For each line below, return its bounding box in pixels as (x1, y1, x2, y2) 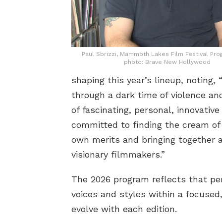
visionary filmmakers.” (71, 149, 165, 160)
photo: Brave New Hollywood (123, 58, 211, 66)
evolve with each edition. (71, 204, 177, 215)
